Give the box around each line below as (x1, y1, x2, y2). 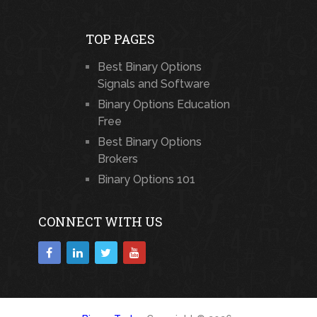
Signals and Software (97, 77, 210, 91)
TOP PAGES (85, 30, 155, 48)
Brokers (97, 152, 138, 166)
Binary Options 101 (97, 173, 195, 187)
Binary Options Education (97, 98, 230, 112)
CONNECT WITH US (38, 213, 163, 231)
